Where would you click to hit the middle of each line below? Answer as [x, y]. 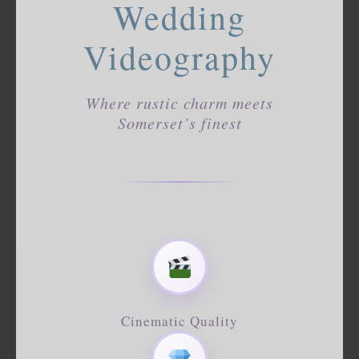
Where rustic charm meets [179, 102]
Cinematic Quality [179, 321]
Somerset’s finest [179, 122]
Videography [179, 56]
